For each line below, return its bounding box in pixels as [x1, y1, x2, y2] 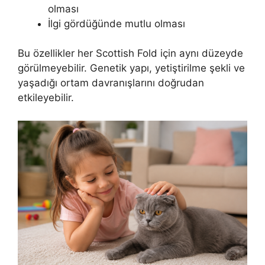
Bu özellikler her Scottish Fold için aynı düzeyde [18, 47, 243, 60]
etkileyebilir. [18, 92, 74, 104]
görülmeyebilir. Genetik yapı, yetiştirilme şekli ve [18, 62, 245, 75]
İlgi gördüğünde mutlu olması [48, 17, 185, 30]
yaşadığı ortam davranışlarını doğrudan [18, 77, 204, 89]
